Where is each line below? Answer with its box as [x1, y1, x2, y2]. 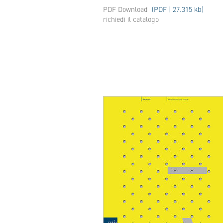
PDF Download [103, 4, 148, 14]
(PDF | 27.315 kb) [150, 4, 204, 14]
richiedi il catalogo [103, 14, 159, 24]
